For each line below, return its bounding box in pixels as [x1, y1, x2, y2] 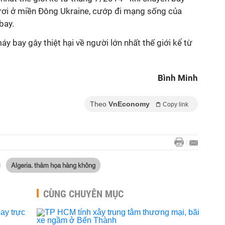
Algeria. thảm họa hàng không [11, 160, 95, 169]
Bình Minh [158, 73, 198, 83]
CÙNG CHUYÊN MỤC [43, 188, 124, 200]
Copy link [163, 101, 188, 108]
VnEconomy [108, 100, 150, 108]
